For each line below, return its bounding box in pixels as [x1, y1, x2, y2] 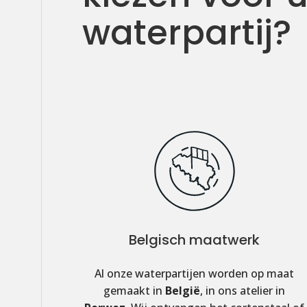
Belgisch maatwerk [129, 230, 260, 250]
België [165, 283, 201, 299]
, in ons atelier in [200, 283, 286, 299]
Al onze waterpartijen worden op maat [95, 266, 295, 282]
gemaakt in [103, 283, 166, 299]
